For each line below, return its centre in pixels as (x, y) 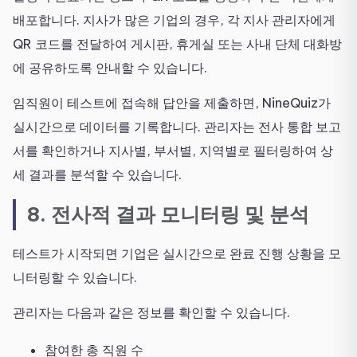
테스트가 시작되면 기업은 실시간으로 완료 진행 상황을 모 (177, 254)
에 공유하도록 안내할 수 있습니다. (110, 67)
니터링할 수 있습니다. (75, 278)
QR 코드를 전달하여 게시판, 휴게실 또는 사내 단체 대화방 (177, 43)
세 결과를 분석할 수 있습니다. (97, 174)
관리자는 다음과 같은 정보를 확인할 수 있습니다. (151, 313)
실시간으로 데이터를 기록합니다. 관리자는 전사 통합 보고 (177, 126)
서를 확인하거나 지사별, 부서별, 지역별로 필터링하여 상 (173, 150)
